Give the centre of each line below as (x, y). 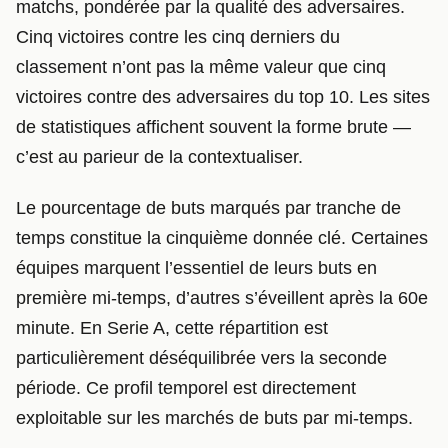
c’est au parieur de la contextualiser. (159, 156)
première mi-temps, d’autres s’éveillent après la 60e (222, 298)
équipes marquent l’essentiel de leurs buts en (196, 268)
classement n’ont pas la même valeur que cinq (201, 66)
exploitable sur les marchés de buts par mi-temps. (214, 418)
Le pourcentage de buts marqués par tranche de (208, 208)
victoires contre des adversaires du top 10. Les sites (223, 96)
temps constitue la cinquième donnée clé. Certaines (222, 238)
